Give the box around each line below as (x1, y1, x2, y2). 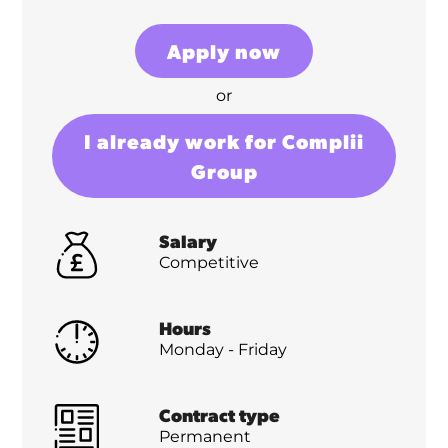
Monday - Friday (159, 340, 288, 360)
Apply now (167, 38, 281, 65)
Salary (159, 229, 218, 253)
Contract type (159, 403, 281, 427)
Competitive (159, 253, 260, 273)
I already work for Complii (84, 128, 364, 155)
